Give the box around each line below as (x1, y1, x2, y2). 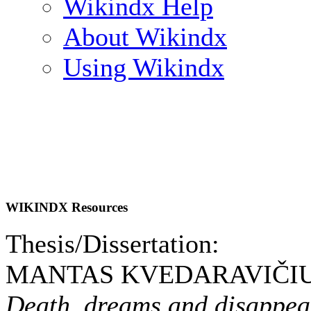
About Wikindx (63, 22, 227, 51)
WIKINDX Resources (6, 200, 128, 215)
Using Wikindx (63, 53, 224, 82)
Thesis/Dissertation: (6, 229, 219, 258)
